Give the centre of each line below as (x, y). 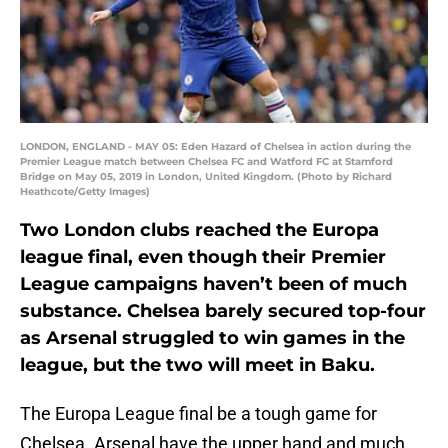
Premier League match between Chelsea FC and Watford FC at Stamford (206, 162)
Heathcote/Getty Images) (85, 192)
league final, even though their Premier (203, 257)
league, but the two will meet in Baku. (197, 365)
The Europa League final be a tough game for (198, 414)
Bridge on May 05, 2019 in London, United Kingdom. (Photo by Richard (206, 177)
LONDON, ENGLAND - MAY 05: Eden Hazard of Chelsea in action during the (215, 147)
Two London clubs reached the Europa (199, 230)
